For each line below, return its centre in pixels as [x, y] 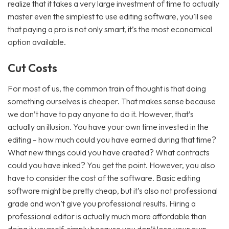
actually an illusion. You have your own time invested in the [108, 127]
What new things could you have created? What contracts [109, 152]
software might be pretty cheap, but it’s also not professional [113, 191]
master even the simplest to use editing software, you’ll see [110, 16]
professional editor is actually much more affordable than [107, 216]
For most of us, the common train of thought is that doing [107, 88]
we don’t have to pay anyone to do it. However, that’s [101, 114]
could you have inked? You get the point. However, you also [111, 165]
